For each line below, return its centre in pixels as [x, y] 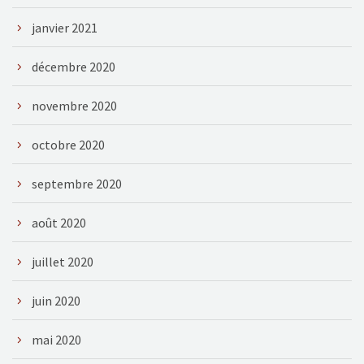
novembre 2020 [74, 105]
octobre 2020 [68, 144]
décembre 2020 [74, 66]
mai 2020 [56, 339]
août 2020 [59, 222]
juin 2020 [56, 300]
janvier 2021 [65, 27]
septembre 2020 [77, 183]
